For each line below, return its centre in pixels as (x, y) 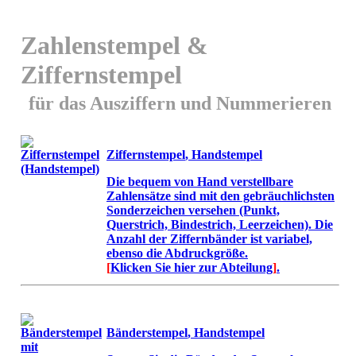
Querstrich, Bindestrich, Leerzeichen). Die (220, 225)
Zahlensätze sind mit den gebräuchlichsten (221, 196)
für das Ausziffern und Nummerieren (180, 104)
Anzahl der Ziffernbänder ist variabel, (209, 239)
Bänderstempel (147, 333)
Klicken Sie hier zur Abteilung (192, 268)
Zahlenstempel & (114, 46)
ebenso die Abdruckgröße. (177, 253)
